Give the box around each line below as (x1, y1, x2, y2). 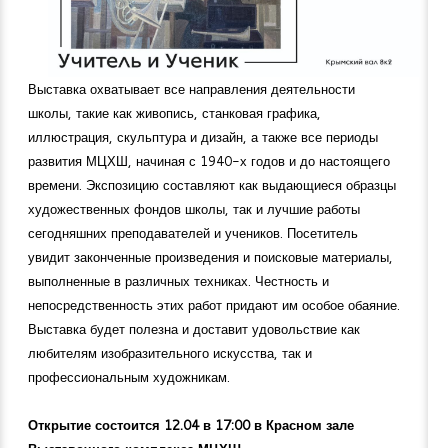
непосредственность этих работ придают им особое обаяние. (28, 295, 400, 314)
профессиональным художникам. (28, 367, 230, 386)
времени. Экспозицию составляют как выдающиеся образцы (28, 175, 396, 194)
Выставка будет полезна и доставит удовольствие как (28, 319, 360, 338)
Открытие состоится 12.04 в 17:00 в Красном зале (28, 415, 354, 434)
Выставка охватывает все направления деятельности (28, 79, 355, 98)
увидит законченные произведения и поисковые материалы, (28, 247, 393, 266)
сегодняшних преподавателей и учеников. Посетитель (28, 223, 358, 242)
